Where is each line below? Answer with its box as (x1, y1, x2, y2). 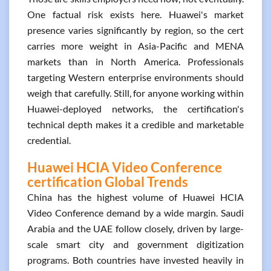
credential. (27, 134, 71, 146)
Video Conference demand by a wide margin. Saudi (27, 207, 244, 218)
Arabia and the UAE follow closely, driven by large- (27, 223, 244, 234)
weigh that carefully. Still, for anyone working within (27, 87, 244, 99)
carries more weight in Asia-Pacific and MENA (27, 40, 244, 51)
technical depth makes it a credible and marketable (27, 119, 244, 130)
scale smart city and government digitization (27, 238, 244, 250)
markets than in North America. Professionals (27, 56, 244, 67)
